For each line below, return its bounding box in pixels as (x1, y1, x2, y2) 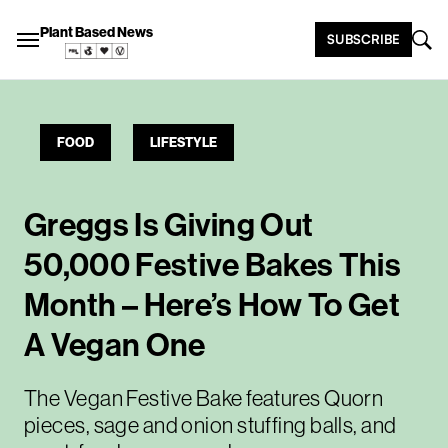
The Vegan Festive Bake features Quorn (24, 386, 384, 411)
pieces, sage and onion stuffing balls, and (24, 413, 397, 438)
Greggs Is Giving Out (24, 206, 314, 244)
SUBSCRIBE (327, 31, 400, 47)
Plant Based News (40, 24, 153, 41)
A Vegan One (24, 326, 206, 364)
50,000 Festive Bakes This (24, 246, 402, 284)
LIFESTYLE (150, 135, 217, 150)
